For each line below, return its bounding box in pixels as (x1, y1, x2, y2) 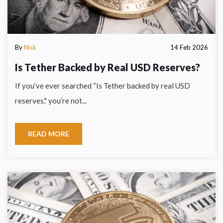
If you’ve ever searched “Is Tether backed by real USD (15, 81, 190, 90)
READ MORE (28, 129, 69, 138)
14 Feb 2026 (170, 43, 208, 51)
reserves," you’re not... (15, 96, 87, 105)
